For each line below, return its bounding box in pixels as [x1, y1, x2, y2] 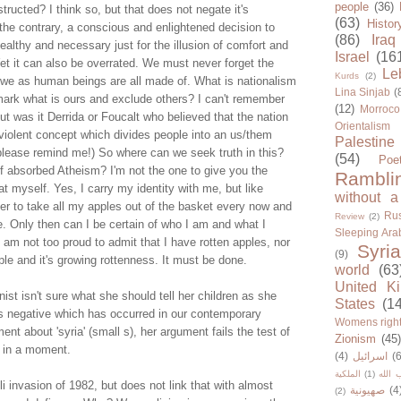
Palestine [335, 134, 395, 150]
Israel [335, 49, 370, 65]
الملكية [335, 369, 361, 380]
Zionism [335, 332, 376, 346]
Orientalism [335, 120, 390, 132]
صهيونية [350, 384, 385, 397]
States [335, 296, 375, 312]
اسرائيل [352, 350, 388, 363]
